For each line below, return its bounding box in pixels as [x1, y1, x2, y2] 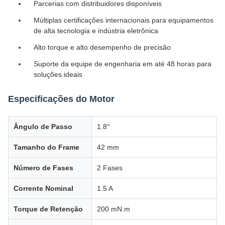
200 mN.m [97, 205, 130, 213]
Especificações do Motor [8, 94, 115, 104]
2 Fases [97, 164, 123, 172]
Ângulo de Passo [14, 123, 72, 131]
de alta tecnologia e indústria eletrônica [34, 27, 158, 35]
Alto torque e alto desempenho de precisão [34, 43, 171, 51]
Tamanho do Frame [14, 143, 79, 151]
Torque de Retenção [14, 205, 83, 213]
